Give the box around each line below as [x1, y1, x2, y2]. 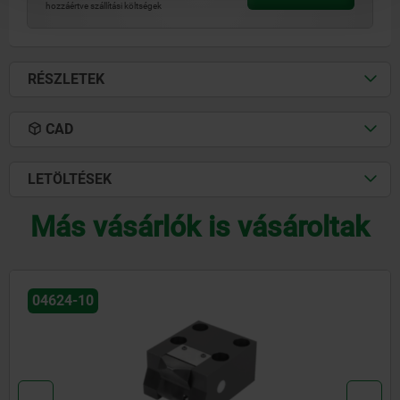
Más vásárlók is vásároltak [30, 210, 370, 245]
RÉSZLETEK [28, 71, 104, 88]
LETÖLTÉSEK [28, 171, 112, 188]
